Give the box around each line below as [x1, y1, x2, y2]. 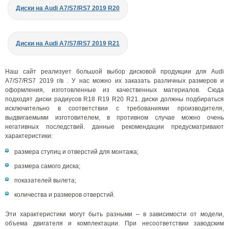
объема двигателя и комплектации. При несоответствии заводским [5, 219, 224, 227]
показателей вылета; [14, 176, 76, 184]
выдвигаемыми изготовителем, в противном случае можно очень [5, 113, 224, 121]
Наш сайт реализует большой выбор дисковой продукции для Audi [5, 67, 224, 75]
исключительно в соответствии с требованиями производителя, [5, 104, 224, 112]
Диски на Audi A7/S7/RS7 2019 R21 [16, 39, 120, 47]
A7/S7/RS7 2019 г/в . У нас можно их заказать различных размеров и [5, 77, 224, 84]
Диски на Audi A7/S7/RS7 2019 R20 [16, 4, 120, 12]
